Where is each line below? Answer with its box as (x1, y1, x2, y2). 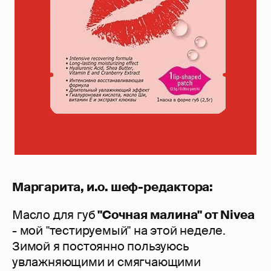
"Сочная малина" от (95, 207, 221, 223)
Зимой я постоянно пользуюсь (12, 238, 189, 255)
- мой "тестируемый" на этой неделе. (12, 223, 226, 239)
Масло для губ (12, 207, 96, 223)
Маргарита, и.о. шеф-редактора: (12, 179, 213, 195)
